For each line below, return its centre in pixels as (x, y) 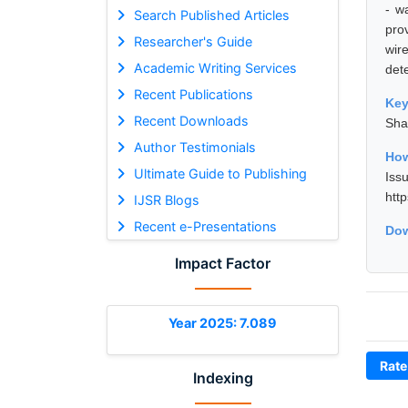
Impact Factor (223, 263)
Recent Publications (193, 94)
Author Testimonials (194, 147)
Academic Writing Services (215, 67)
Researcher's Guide (193, 41)
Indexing (223, 377)
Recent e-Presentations (205, 226)
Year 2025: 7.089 (223, 322)
